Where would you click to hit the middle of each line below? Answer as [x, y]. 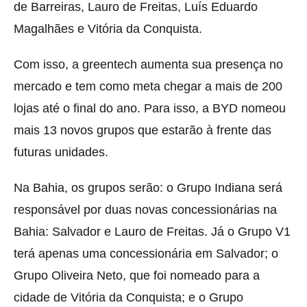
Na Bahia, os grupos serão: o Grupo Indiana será [148, 187]
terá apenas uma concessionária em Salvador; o [146, 253]
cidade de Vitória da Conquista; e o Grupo [128, 297]
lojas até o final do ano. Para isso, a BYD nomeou [150, 108]
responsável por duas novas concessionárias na [145, 209]
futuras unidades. [61, 152]
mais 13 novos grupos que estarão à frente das [143, 130]
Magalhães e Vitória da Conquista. [108, 28]
